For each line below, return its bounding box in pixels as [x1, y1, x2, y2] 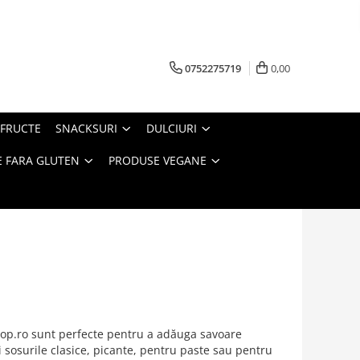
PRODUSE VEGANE [108, 153, 207, 168]
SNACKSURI [55, 121, 117, 136]
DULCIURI [146, 121, 197, 136]
